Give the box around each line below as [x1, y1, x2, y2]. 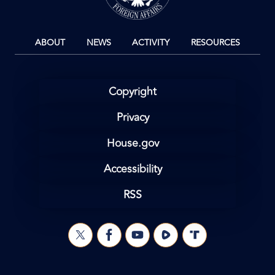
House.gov [106, 134, 159, 152]
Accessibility [103, 160, 162, 177]
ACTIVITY [132, 36, 170, 49]
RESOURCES [190, 36, 240, 49]
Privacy [116, 109, 149, 126]
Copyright [109, 83, 157, 100]
